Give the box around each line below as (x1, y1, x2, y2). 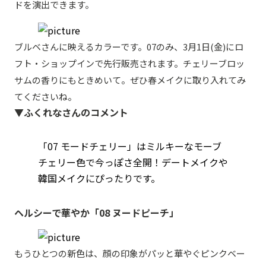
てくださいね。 (14, 90, 77, 103)
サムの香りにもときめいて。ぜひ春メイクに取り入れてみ (14, 73, 246, 86)
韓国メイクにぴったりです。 (38, 170, 160, 185)
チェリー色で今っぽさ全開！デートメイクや (38, 154, 228, 169)
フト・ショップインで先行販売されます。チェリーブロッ (14, 56, 245, 69)
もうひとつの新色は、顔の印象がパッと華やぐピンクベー (14, 246, 245, 259)
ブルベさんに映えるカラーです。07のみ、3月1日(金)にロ (14, 40, 243, 53)
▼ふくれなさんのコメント (14, 104, 128, 119)
